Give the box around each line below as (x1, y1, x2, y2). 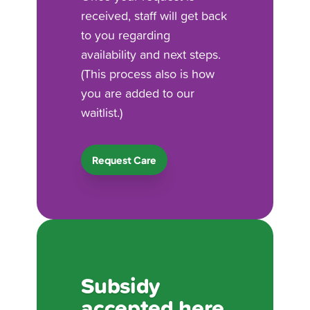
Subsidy (81, 268, 161, 302)
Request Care (92, 153, 157, 166)
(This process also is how (81, 64, 215, 82)
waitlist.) (81, 103, 123, 121)
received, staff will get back (81, 6, 228, 24)
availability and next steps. (81, 45, 221, 63)
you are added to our (81, 84, 195, 102)
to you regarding (81, 26, 171, 44)
